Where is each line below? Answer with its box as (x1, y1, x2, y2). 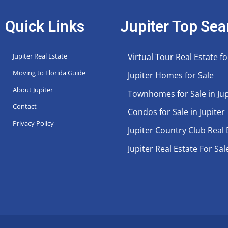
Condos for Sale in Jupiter (128, 106, 225, 118)
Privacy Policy (13, 118, 54, 128)
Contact (13, 101, 37, 111)
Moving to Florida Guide (13, 68, 85, 77)
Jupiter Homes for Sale (128, 69, 214, 81)
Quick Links (5, 17, 84, 35)
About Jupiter (13, 84, 53, 94)
